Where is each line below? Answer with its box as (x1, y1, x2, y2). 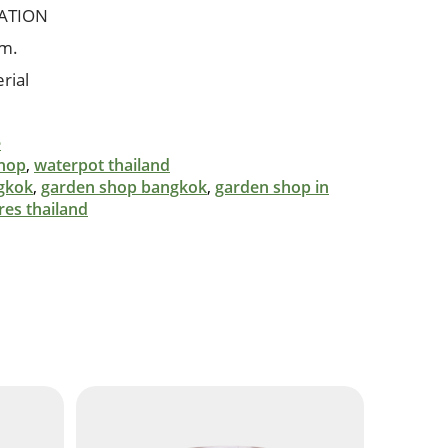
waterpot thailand (34, 154, 170, 176)
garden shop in (215, 176, 329, 198)
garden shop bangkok (41, 176, 207, 198)
